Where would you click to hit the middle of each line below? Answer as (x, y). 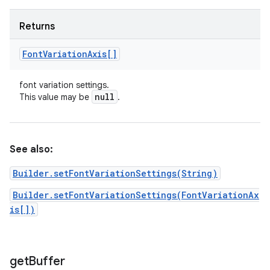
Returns (37, 27)
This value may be (55, 97)
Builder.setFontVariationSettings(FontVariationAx (136, 195)
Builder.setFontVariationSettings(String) (115, 173)
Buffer (47, 261)
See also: (31, 149)
